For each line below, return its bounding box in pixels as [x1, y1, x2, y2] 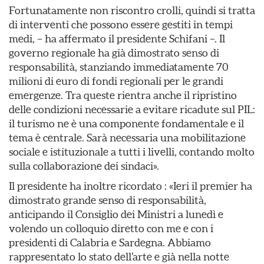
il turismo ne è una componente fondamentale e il [9, 117, 244, 130]
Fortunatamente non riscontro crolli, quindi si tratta [9, 4, 255, 16]
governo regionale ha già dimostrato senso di [9, 47, 219, 59]
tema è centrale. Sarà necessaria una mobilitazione [9, 131, 246, 144]
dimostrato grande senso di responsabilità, [9, 194, 206, 206]
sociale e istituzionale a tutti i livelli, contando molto [9, 146, 255, 158]
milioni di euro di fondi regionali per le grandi [9, 75, 223, 87]
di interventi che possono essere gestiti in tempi [9, 18, 233, 31]
